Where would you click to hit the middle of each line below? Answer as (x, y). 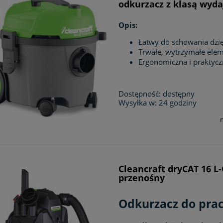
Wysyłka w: (138, 102)
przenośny (142, 177)
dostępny (179, 93)
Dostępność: (140, 93)
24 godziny (178, 102)
